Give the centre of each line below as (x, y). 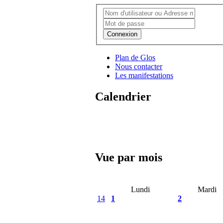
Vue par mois (129, 158)
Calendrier (123, 96)
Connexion (122, 34)
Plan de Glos (135, 57)
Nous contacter (139, 66)
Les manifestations (144, 75)
